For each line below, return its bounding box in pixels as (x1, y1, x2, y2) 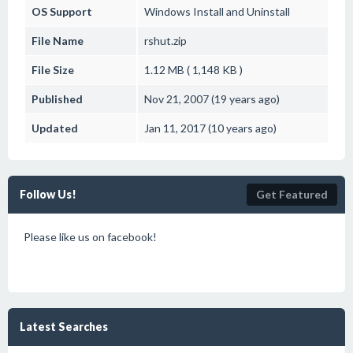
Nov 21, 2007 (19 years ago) (144, 92, 280, 106)
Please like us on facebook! (24, 230, 157, 243)
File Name (32, 34, 84, 47)
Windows (144, 5, 191, 18)
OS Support (32, 5, 92, 18)
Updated (32, 121, 78, 135)
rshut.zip (144, 34, 187, 47)
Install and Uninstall (191, 5, 290, 18)
